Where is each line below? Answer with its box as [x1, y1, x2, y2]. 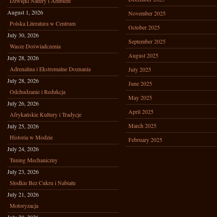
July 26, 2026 [7, 99, 39, 107]
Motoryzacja [10, 201, 38, 209]
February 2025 [128, 136, 162, 143]
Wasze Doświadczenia [10, 42, 61, 50]
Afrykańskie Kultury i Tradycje [10, 110, 81, 118]
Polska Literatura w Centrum [10, 19, 76, 27]
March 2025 [128, 122, 156, 129]
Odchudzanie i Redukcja [10, 88, 65, 95]
